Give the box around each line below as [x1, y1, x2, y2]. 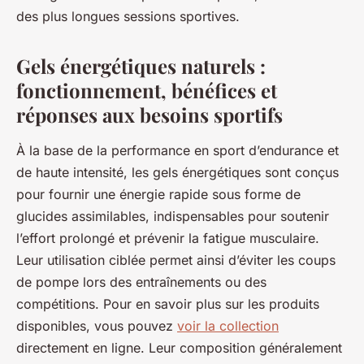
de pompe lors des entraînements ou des [16, 274, 266, 291]
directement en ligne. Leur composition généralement [16, 340, 342, 357]
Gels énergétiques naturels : [16, 53, 266, 80]
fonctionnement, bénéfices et [16, 77, 277, 104]
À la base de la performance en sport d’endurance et [16, 142, 339, 159]
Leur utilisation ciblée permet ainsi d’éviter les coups [16, 252, 336, 269]
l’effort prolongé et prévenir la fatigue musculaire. [16, 230, 319, 247]
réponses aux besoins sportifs [16, 102, 283, 128]
